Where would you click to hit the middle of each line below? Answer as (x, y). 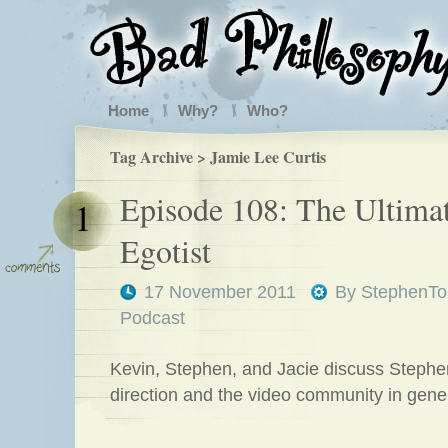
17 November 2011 (220, 292)
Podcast (152, 318)
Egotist (165, 250)
